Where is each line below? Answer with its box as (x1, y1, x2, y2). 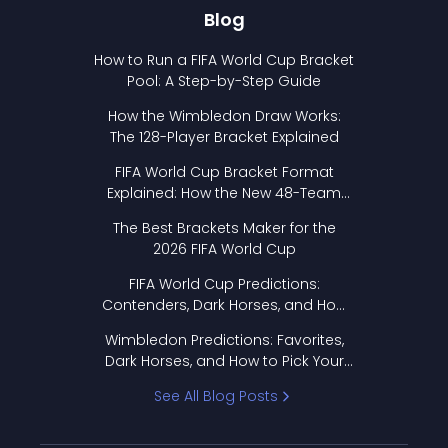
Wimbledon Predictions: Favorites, (104, 330, 344, 351)
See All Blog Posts (154, 386, 278, 407)
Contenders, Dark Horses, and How (101, 295, 347, 316)
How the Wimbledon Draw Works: (107, 106, 341, 127)
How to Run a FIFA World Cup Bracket (94, 50, 354, 71)
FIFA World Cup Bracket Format (114, 162, 334, 183)
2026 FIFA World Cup (152, 239, 296, 260)
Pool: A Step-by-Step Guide (127, 71, 321, 92)
